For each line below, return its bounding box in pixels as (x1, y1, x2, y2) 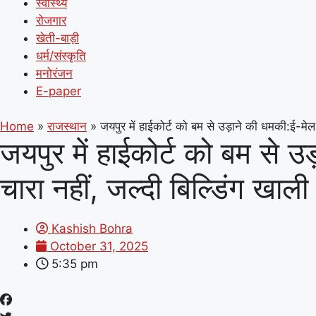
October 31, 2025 (50, 239, 148, 253)
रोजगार (36, 13, 66, 28)
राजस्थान (47, 119, 87, 133)
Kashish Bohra (51, 221, 133, 236)
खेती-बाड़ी (36, 30, 79, 45)
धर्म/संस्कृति (36, 48, 86, 63)
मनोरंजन (36, 66, 73, 80)
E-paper (36, 83, 81, 98)
